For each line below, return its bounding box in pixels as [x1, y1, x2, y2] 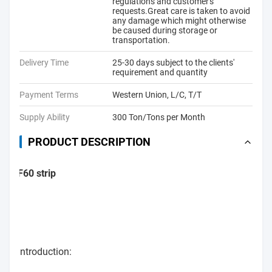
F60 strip [17, 168, 56, 179]
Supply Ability [19, 112, 70, 122]
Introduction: [17, 246, 72, 257]
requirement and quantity [112, 67, 208, 77]
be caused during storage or [112, 25, 217, 35]
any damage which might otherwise [112, 16, 246, 25]
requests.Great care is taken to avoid [112, 6, 250, 16]
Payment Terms [19, 90, 78, 100]
